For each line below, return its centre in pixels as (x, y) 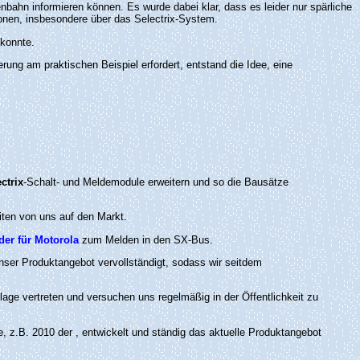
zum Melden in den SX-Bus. (146, 239)
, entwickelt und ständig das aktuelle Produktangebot (198, 332)
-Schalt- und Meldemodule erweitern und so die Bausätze (156, 182)
